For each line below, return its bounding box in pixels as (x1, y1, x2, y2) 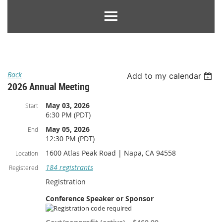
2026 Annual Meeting (7, 80, 90, 93)
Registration (46, 177, 86, 186)
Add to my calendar (127, 71, 202, 81)
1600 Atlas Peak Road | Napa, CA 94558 (46, 148, 176, 158)
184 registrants (46, 163, 93, 172)
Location (15, 149, 38, 157)
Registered (9, 164, 38, 171)
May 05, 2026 (46, 124, 90, 134)
